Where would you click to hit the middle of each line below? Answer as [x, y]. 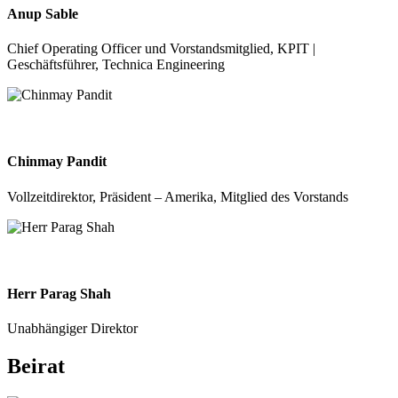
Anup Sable [43, 13]
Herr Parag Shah [59, 293]
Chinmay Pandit [57, 162]
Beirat [36, 366]
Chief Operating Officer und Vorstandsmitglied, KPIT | [161, 49]
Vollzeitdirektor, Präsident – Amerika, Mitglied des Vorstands [178, 196]
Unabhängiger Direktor [72, 329]
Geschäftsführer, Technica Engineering [116, 65]
